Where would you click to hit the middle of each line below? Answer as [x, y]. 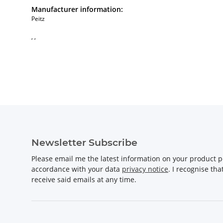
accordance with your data [77, 169]
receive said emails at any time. [84, 180]
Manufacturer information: [77, 9]
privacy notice [145, 169]
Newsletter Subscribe [84, 143]
